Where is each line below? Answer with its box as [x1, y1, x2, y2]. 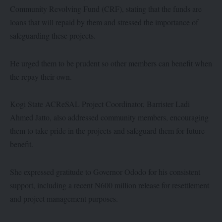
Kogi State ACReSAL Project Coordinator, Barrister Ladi [10, 99, 190, 110]
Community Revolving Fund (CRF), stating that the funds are [10, 3, 202, 14]
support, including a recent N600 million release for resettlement [10, 179, 209, 190]
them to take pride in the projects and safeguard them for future [10, 125, 205, 136]
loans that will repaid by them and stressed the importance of [10, 17, 198, 28]
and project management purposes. [10, 193, 118, 204]
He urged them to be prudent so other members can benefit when [10, 57, 212, 68]
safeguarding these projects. [10, 30, 96, 41]
